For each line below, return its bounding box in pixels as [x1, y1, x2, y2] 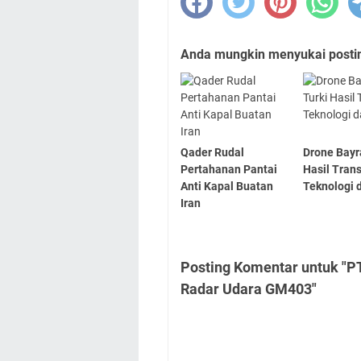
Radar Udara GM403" [180, 280, 317, 297]
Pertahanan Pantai [180, 162, 277, 176]
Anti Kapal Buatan [180, 179, 273, 193]
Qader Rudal [180, 145, 244, 159]
